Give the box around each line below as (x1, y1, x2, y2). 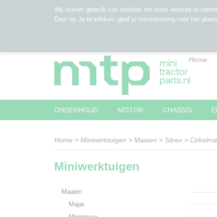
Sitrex (165, 136, 182, 144)
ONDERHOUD (54, 106, 98, 114)
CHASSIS (163, 106, 192, 114)
